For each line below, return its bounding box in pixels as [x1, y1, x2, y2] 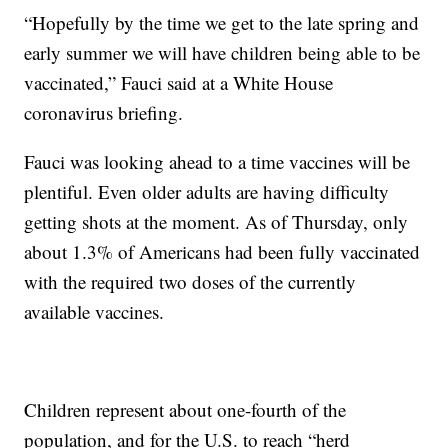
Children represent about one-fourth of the [24, 397, 347, 423]
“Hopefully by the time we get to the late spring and [24, 10, 420, 36]
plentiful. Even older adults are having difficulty [24, 179, 390, 205]
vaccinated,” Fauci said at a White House [24, 70, 334, 96]
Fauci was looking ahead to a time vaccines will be [24, 149, 411, 175]
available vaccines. [24, 299, 165, 325]
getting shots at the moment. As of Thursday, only [24, 209, 409, 235]
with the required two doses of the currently [24, 269, 357, 295]
